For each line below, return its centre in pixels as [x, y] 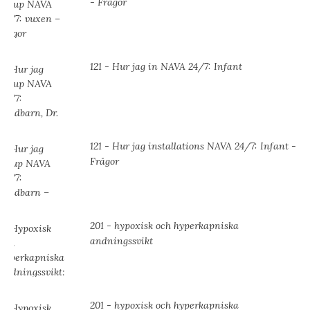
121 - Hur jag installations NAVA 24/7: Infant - [193, 146]
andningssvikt [121, 241]
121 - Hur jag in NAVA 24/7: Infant [166, 67]
